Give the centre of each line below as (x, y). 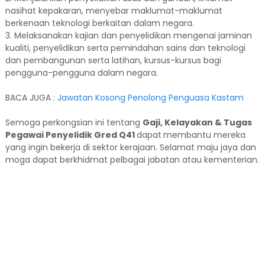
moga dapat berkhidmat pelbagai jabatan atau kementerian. (132, 160)
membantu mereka (204, 135)
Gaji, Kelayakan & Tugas (197, 122)
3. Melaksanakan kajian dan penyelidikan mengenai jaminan (128, 35)
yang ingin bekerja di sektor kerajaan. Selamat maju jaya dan (130, 147)
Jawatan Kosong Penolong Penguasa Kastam (150, 98)
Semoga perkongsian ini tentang (74, 122)
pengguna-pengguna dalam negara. (81, 73)
